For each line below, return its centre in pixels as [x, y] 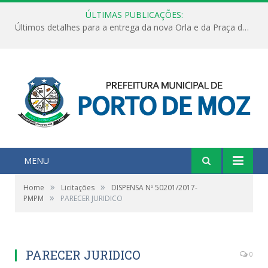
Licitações [78, 187]
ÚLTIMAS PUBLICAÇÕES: [134, 15]
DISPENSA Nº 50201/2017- [154, 187]
